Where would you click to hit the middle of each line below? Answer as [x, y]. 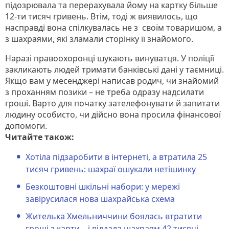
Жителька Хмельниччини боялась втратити [114, 216]
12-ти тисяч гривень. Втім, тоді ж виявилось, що [101, 16]
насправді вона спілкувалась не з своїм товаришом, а [113, 27]
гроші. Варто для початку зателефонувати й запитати [112, 103]
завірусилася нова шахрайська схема [100, 199]
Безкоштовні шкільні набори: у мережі [103, 186]
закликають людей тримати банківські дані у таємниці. [114, 69]
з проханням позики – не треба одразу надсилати [105, 92]
